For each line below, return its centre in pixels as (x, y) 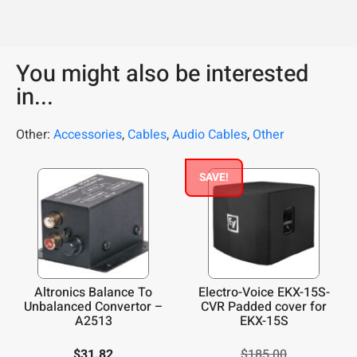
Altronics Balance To (93, 293)
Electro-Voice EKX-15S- (264, 293)
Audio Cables (210, 134)
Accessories (88, 134)
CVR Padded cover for (264, 307)
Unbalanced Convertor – (93, 307)
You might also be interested (162, 74)
